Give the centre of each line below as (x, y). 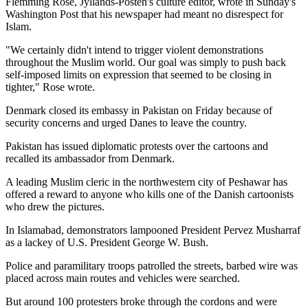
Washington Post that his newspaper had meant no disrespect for (144, 14)
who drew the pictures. (55, 206)
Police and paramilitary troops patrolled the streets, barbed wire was (152, 265)
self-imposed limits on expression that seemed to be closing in (139, 74)
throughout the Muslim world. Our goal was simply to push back (146, 62)
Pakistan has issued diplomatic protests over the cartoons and (137, 146)
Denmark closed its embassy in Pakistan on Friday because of (139, 110)
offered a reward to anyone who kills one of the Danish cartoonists (150, 194)
